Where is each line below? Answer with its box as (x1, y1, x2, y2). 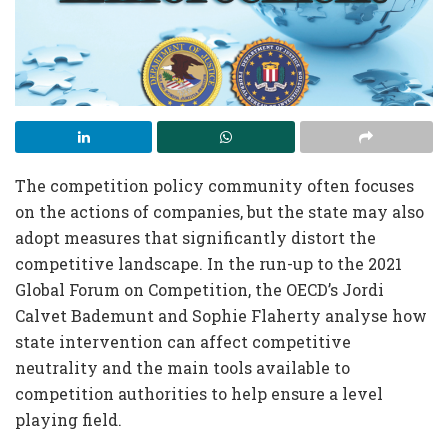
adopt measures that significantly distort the (15, 226, 376, 248)
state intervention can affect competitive (15, 330, 351, 352)
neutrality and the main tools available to (15, 356, 350, 378)
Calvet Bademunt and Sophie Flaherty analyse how (15, 304, 427, 326)
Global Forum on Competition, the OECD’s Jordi (15, 278, 384, 300)
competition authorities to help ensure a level (15, 382, 383, 404)
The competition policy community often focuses (15, 174, 414, 196)
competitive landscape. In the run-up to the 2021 (15, 252, 402, 274)
